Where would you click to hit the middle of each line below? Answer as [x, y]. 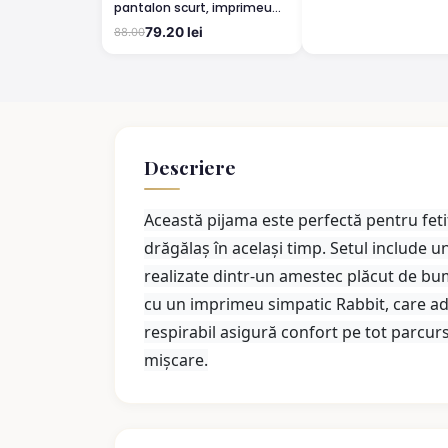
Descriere [189, 167]
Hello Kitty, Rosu [163, 24]
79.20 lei [174, 32]
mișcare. [175, 360]
